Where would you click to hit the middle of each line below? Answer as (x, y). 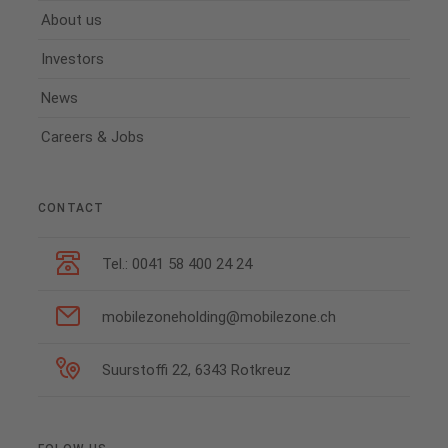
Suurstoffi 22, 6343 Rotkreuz (196, 369)
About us (71, 19)
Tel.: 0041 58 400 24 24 (177, 263)
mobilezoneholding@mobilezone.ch (219, 316)
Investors (72, 58)
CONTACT (71, 207)
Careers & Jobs (92, 136)
